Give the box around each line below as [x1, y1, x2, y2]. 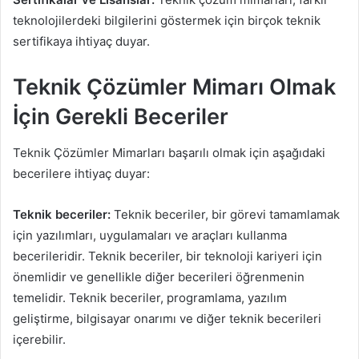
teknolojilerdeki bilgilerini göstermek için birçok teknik [13, 13, 321, 29]
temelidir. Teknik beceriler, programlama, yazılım [13, 289, 287, 305]
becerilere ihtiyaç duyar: [13, 165, 150, 181]
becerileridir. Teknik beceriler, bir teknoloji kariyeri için [13, 248, 322, 264]
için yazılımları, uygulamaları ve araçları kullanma [13, 227, 287, 243]
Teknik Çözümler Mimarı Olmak [13, 74, 336, 101]
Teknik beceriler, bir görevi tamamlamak [111, 206, 340, 222]
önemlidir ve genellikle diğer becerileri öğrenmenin [13, 268, 305, 284]
